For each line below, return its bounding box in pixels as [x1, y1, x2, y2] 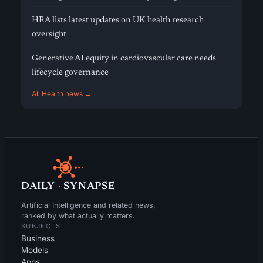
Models [21, 245, 48, 255]
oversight [32, 30, 66, 39]
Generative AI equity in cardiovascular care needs [32, 54, 216, 63]
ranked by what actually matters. [21, 211, 135, 220]
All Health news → [32, 89, 92, 98]
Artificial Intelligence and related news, [21, 201, 156, 210]
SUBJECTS [21, 222, 61, 230]
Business [21, 234, 55, 243]
